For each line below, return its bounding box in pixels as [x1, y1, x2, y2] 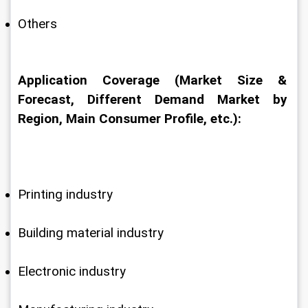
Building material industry [18, 225, 164, 241]
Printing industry [18, 187, 113, 202]
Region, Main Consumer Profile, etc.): [18, 111, 241, 126]
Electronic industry [18, 264, 126, 279]
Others [18, 16, 57, 32]
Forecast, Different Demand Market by [18, 92, 290, 107]
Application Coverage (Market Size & [18, 73, 290, 88]
